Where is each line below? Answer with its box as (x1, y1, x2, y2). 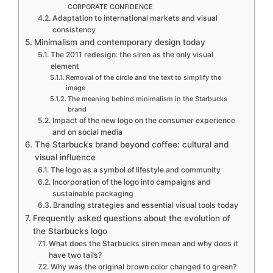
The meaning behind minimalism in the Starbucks (67, 94, 227, 103)
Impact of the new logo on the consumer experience (52, 116, 235, 125)
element (50, 62, 79, 71)
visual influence (34, 152, 96, 162)
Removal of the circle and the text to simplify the (65, 73, 221, 82)
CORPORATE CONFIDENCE (67, 2, 153, 11)
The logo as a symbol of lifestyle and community (50, 165, 221, 174)
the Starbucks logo (32, 226, 107, 236)
